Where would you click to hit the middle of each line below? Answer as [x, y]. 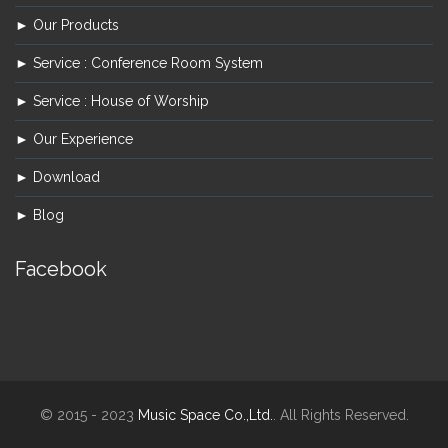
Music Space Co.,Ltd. [205, 414]
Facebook [61, 268]
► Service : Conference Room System [139, 62]
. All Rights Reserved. [340, 414]
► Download [57, 176]
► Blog [39, 214]
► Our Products [67, 24]
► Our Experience [74, 138]
